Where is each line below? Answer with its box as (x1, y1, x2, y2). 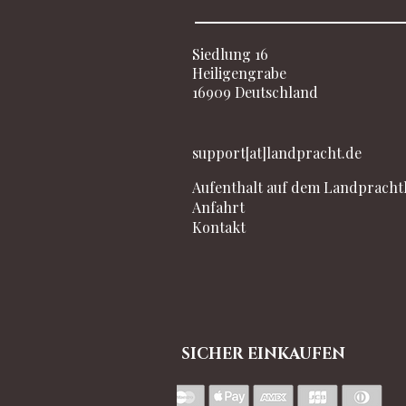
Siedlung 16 (192, 44, 268, 64)
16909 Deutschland (192, 82, 318, 102)
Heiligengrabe (192, 63, 286, 83)
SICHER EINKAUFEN (181, 343, 345, 365)
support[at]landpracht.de (192, 143, 362, 163)
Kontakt (192, 217, 246, 237)
